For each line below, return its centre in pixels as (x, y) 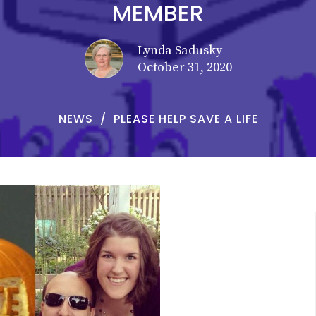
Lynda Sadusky (180, 50)
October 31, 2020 (184, 67)
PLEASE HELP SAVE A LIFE (186, 119)
